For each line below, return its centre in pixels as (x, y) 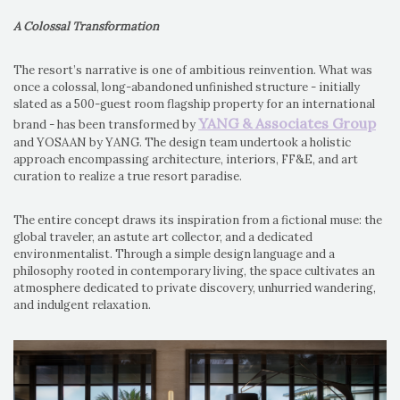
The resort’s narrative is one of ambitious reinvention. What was (193, 71)
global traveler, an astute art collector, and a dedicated (163, 237)
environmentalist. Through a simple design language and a (174, 254)
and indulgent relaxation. (82, 305)
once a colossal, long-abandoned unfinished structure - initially (187, 87)
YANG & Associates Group (287, 124)
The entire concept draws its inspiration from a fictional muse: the (198, 221)
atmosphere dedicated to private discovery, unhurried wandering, (195, 288)
